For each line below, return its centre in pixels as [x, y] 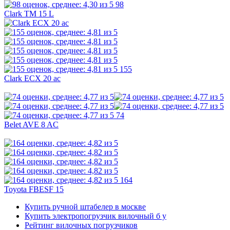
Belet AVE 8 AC [31, 125]
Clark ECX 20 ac [32, 79]
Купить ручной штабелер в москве [85, 207]
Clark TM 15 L [29, 14]
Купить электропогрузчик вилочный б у [95, 216]
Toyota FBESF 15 [34, 189]
